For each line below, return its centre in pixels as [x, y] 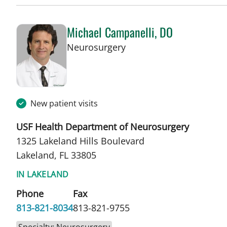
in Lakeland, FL [157, 47]
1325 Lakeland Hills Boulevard [80, 141]
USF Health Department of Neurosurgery [103, 127]
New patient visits [64, 104]
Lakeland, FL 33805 [56, 155]
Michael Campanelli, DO [120, 32]
